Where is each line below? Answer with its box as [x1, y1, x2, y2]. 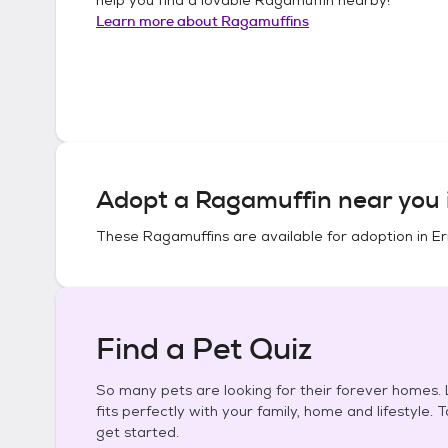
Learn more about [96, 11, 221, 30]
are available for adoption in [229, 227, 432, 245]
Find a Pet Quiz [96, 329, 312, 369]
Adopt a [96, 184, 195, 216]
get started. [96, 423, 179, 441]
